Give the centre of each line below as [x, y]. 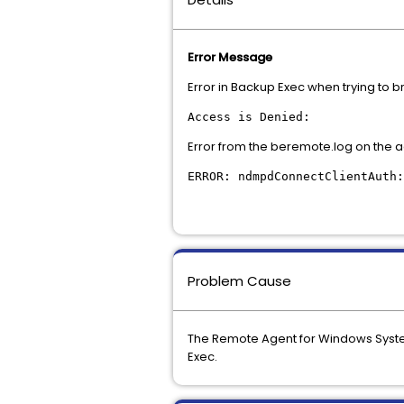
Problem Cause [239, 281]
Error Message [230, 57]
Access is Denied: [249, 117]
